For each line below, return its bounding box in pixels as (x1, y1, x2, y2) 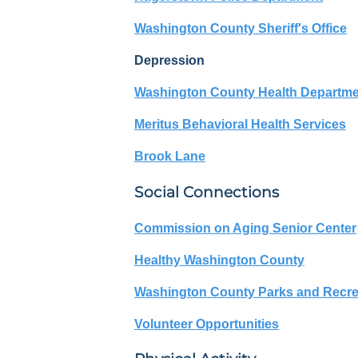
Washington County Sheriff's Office (134, 22, 347, 36)
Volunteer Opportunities (134, 316, 279, 331)
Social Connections (134, 182, 279, 201)
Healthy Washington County (134, 253, 304, 267)
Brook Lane (134, 149, 205, 164)
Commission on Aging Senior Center (134, 221, 356, 235)
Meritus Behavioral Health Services (134, 117, 346, 132)
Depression (134, 54, 205, 68)
